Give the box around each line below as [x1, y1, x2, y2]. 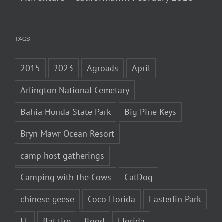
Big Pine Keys [124, 106, 176, 118]
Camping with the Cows [20, 171, 111, 183]
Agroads [87, 62, 118, 74]
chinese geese [20, 193, 74, 205]
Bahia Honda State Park [20, 106, 111, 118]
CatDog [124, 171, 153, 183]
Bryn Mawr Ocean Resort [20, 128, 114, 140]
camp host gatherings [20, 150, 104, 162]
